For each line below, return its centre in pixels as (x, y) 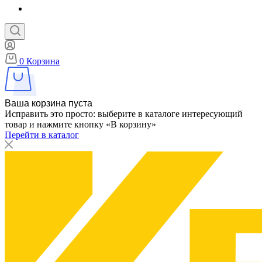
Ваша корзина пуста (49, 103)
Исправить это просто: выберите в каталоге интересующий (124, 114)
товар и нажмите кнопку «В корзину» (80, 124)
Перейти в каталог (42, 135)
